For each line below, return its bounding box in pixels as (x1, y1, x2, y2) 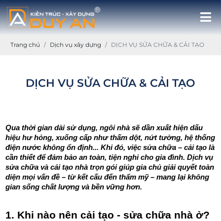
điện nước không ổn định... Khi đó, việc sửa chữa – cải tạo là (5, 144, 215, 151)
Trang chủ (10, 41, 40, 48)
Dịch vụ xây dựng (50, 41, 102, 48)
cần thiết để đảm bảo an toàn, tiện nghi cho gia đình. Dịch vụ (5, 153, 214, 161)
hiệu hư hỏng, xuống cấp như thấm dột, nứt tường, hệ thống (5, 134, 216, 142)
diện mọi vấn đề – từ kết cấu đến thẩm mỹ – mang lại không (5, 173, 210, 181)
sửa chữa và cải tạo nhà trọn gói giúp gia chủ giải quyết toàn (5, 163, 215, 171)
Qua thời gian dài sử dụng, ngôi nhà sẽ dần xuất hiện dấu (5, 124, 203, 132)
